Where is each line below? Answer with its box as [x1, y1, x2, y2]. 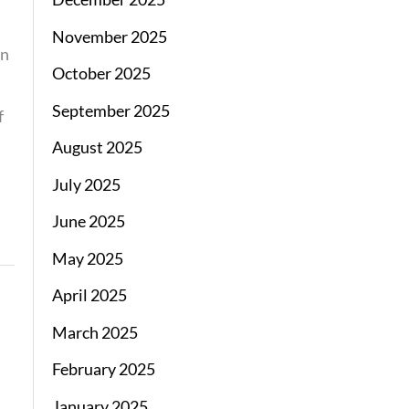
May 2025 [51, 247, 123, 268]
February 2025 [51, 359, 155, 380]
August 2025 [51, 137, 142, 158]
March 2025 [51, 321, 138, 342]
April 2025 [51, 285, 127, 306]
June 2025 [51, 211, 125, 232]
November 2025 [51, 26, 167, 47]
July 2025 [51, 173, 121, 194]
